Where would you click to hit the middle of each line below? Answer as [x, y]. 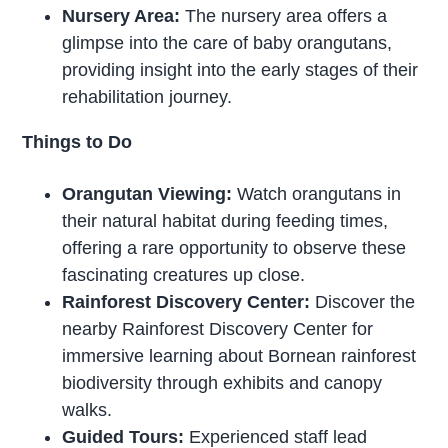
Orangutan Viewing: [147, 194]
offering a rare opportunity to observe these [234, 248]
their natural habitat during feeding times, [225, 221]
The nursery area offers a [284, 16]
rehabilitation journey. [147, 97]
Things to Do [77, 142]
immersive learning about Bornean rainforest [239, 356]
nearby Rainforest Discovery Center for [218, 329]
